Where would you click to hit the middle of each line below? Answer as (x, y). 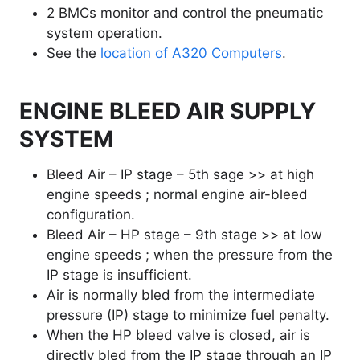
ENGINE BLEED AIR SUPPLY (168, 111)
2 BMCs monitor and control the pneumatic (185, 13)
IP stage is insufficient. (119, 275)
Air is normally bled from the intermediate (181, 295)
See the (74, 53)
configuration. (91, 215)
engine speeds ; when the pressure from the (190, 255)
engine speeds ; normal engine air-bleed (177, 195)
